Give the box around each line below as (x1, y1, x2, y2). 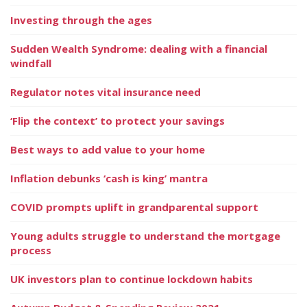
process (10, 243, 51, 257)
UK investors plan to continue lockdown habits (10, 271, 253, 286)
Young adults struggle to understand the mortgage (10, 228, 280, 243)
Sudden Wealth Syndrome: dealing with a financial (10, 41, 267, 56)
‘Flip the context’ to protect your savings (10, 113, 225, 127)
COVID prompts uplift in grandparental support (10, 199, 258, 214)
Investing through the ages (10, 12, 152, 27)
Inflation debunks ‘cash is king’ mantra (10, 171, 208, 185)
